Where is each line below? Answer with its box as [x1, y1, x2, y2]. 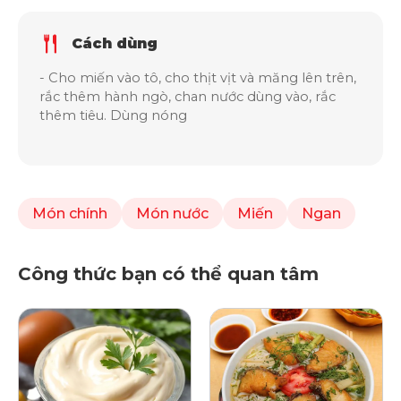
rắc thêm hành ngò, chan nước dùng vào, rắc [39, 89, 336, 105]
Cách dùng [72, 35, 158, 52]
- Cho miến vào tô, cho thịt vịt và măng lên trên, [39, 70, 356, 86]
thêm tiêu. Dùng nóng [39, 107, 187, 124]
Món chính [32, 205, 107, 222]
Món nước [136, 205, 209, 222]
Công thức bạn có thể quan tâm [18, 263, 319, 285]
